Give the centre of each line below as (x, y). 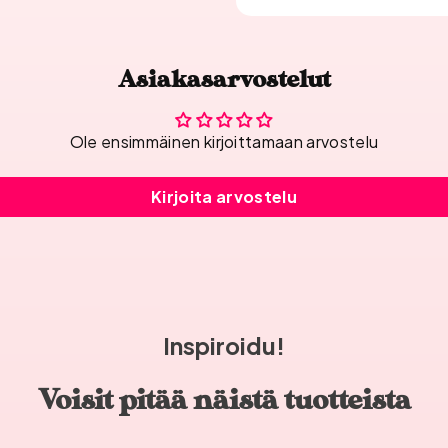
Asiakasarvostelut (224, 80)
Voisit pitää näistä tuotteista (224, 401)
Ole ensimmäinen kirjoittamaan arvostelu (224, 141)
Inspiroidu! (224, 346)
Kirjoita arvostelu (224, 196)
